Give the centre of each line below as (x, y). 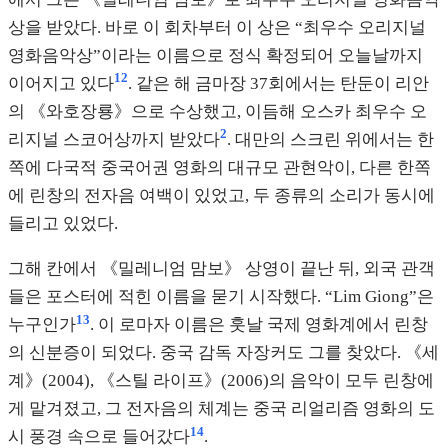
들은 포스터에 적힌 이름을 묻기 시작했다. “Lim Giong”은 (221, 297)
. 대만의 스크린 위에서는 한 (330, 139)
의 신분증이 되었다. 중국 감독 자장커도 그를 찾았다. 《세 (223, 353)
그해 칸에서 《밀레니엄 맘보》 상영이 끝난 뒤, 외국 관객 (221, 269)
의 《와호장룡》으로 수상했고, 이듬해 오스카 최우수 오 (217, 111)
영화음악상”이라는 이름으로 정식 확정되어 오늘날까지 (215, 55)
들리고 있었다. (63, 223)
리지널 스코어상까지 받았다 (114, 139)
